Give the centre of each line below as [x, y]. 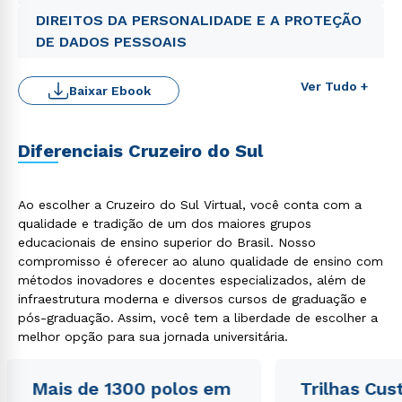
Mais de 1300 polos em [131, 389]
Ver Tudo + [334, 86]
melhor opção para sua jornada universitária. [153, 336]
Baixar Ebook [109, 91]
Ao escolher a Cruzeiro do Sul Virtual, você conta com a [190, 205]
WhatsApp [131, 246]
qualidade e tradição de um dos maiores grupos [165, 223]
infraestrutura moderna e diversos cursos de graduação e [192, 299]
